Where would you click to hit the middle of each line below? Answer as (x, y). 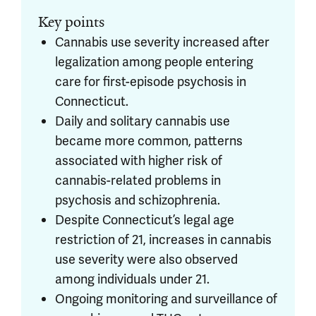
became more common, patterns (149, 141)
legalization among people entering (154, 62)
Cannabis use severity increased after (162, 42)
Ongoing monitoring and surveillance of (166, 299)
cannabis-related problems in (138, 180)
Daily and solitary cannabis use (142, 121)
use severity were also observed (146, 259)
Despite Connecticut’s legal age (145, 220)
